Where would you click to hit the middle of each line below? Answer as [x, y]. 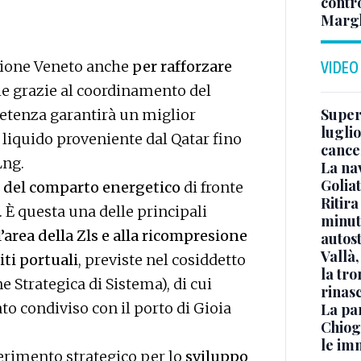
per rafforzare [182, 67]
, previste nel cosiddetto [162, 260]
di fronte [212, 188]
